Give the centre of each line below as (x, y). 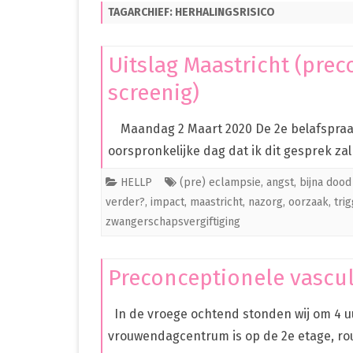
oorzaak (308, 203)
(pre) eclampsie (220, 183)
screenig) (154, 93)
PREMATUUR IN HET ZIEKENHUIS (237, 17)
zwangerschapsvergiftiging (173, 222)
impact (167, 203)
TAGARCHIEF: (141, 13)
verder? (125, 203)
